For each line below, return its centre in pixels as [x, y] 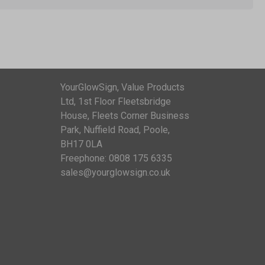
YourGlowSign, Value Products [122, 87]
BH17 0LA [81, 144]
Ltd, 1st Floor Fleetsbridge [116, 101]
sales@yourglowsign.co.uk [115, 172]
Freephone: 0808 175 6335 [116, 158]
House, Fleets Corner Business [125, 115]
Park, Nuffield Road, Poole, [115, 130]
